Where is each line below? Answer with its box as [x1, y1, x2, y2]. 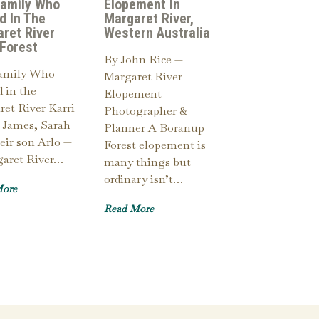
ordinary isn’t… [104, 172, 183, 187]
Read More [104, 202, 154, 216]
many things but [104, 155, 191, 170]
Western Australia [104, 24, 210, 42]
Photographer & [104, 103, 187, 119]
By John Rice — [104, 52, 183, 68]
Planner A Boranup [104, 120, 204, 136]
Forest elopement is [104, 137, 206, 153]
